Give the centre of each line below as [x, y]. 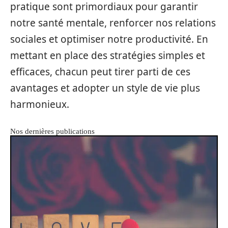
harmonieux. [40, 104]
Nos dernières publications [52, 131]
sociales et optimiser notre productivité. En [109, 39]
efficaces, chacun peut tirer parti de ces [100, 72]
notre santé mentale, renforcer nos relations [113, 23]
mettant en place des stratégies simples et [108, 55]
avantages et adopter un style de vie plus [105, 88]
